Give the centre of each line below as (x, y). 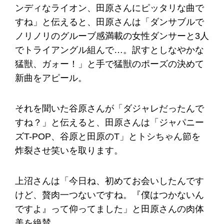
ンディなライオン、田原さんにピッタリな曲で (109, 8)
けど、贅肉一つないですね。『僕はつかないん (109, 195)
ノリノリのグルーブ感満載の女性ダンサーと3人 (112, 36)
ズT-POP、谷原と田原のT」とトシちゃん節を (108, 136)
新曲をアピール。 (51, 78)
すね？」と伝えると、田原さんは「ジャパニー (109, 122)
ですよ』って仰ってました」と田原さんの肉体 (109, 209)
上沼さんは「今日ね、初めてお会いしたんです (109, 181)
